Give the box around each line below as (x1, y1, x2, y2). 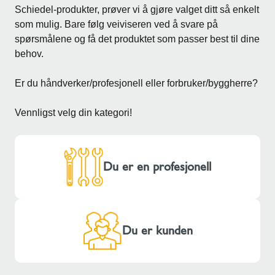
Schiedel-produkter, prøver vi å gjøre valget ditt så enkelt (15, 4, 259, 15)
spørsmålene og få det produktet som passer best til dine (15, 33, 260, 44)
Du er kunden (122, 223, 193, 238)
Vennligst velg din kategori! (15, 107, 132, 118)
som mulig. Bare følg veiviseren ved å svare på (15, 18, 218, 29)
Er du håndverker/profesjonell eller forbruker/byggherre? (15, 77, 258, 88)
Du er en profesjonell (103, 159, 211, 174)
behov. (15, 48, 44, 59)
